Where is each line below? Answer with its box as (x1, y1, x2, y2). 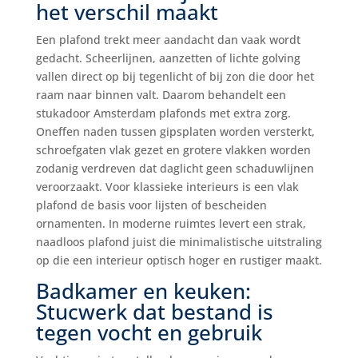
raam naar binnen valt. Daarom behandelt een (35, 87, 286, 103)
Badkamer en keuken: (35, 276, 251, 306)
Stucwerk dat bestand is (35, 297, 273, 327)
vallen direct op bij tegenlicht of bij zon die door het (35, 69, 314, 85)
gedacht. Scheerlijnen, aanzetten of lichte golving (35, 50, 300, 66)
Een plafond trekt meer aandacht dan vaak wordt (35, 32, 300, 48)
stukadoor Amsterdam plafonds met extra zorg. (35, 105, 291, 121)
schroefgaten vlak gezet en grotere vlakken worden (35, 142, 311, 158)
